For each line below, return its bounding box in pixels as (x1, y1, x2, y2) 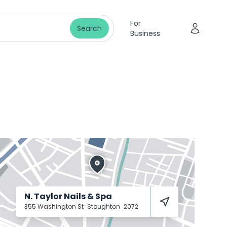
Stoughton (87, 202, 122, 211)
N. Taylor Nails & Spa (24, 191, 112, 202)
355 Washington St (24, 202, 85, 211)
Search (77, 23, 102, 33)
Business (130, 28, 160, 39)
